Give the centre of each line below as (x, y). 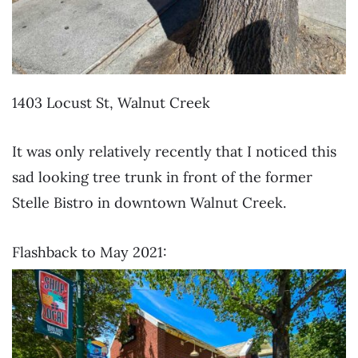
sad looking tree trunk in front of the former (162, 177)
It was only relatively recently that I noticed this (174, 152)
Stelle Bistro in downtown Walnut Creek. (149, 203)
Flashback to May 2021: (89, 252)
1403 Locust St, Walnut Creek (111, 102)
